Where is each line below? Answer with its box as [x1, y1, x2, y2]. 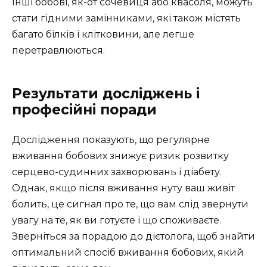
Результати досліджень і [12, 85, 200, 103]
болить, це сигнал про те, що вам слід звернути [12, 198, 249, 210]
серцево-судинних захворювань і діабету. [12, 166, 222, 178]
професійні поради [12, 101, 157, 119]
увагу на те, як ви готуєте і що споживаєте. [12, 215, 221, 226]
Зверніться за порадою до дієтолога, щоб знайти [12, 231, 255, 243]
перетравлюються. [12, 45, 105, 57]
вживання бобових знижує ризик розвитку [12, 150, 229, 162]
